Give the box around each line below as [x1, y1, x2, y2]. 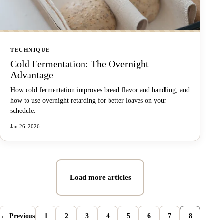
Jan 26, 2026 [10, 123, 40, 129]
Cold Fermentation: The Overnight [10, 58, 149, 69]
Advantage [10, 69, 53, 80]
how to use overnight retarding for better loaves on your [10, 96, 166, 104]
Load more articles [69, 173, 131, 181]
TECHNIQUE [10, 46, 50, 53]
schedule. [10, 107, 36, 114]
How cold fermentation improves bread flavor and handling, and [10, 86, 190, 94]
